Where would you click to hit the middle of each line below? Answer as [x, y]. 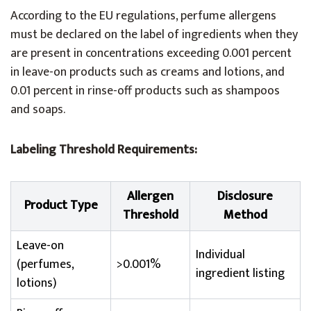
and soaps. [38, 110]
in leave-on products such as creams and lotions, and [148, 72]
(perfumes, [45, 264]
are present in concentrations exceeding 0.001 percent [151, 53]
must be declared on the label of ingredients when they [154, 35]
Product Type [61, 205]
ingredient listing [240, 274]
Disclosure [245, 196]
